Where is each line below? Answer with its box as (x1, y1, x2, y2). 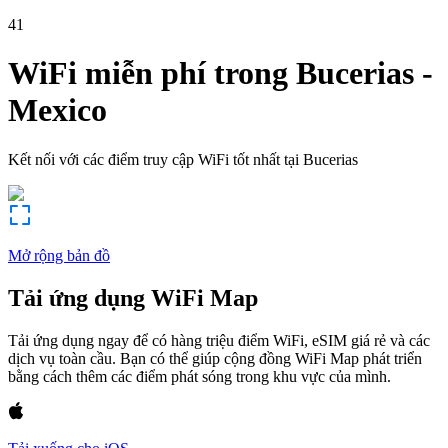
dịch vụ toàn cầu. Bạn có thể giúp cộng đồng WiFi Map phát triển (8, 349, 422, 367)
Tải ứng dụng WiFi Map (8, 284, 258, 311)
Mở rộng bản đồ (8, 246, 110, 264)
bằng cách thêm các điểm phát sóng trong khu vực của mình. (8, 367, 391, 385)
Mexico (8, 92, 107, 129)
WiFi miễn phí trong (8, 55, 288, 92)
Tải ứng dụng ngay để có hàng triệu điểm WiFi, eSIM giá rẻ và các (8, 331, 430, 349)
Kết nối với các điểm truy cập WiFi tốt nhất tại (8, 150, 299, 168)
